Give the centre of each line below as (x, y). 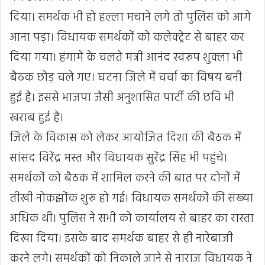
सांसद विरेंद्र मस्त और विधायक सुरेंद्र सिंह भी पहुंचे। (118, 159)
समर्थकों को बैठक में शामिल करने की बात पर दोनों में (125, 179)
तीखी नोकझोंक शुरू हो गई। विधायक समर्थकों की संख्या (131, 199)
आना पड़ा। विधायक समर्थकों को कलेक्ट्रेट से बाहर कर (127, 38)
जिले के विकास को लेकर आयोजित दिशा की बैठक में (125, 139)
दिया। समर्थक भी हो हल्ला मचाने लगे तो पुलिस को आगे (130, 18)
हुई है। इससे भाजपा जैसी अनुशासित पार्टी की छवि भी (122, 98)
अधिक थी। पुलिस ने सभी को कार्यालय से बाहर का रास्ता (132, 219)
